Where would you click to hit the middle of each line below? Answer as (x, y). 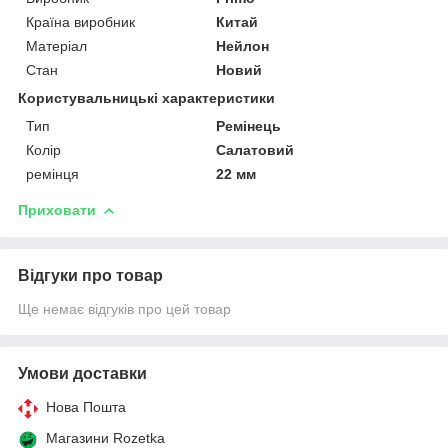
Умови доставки (82, 373)
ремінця (52, 173)
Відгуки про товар (90, 275)
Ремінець (249, 125)
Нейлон (243, 45)
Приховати (57, 209)
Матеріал (56, 45)
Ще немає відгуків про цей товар (124, 308)
